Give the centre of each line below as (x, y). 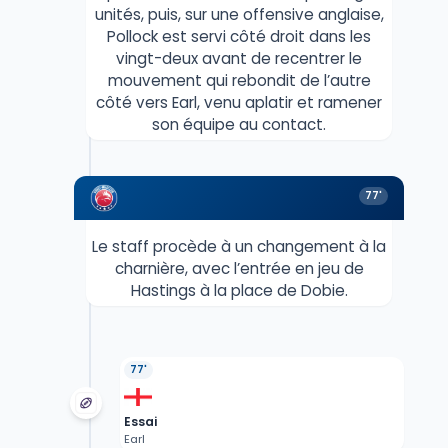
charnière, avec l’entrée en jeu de (239, 269)
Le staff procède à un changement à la (239, 247)
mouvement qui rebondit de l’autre (239, 81)
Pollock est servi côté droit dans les (239, 37)
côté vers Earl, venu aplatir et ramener (239, 103)
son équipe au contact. (239, 125)
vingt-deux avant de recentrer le (239, 59)
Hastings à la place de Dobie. (239, 291)
